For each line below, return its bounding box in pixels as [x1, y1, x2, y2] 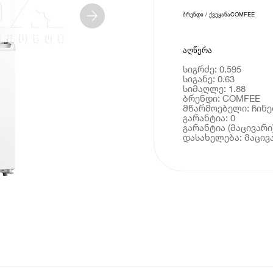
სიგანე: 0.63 [182, 73, 235, 84]
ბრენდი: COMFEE [182, 92, 260, 104]
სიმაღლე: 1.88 [182, 82, 246, 94]
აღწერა [182, 46, 212, 55]
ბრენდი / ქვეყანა [182, 10, 230, 19]
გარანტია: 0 [182, 112, 235, 123]
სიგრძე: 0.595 [182, 63, 241, 74]
